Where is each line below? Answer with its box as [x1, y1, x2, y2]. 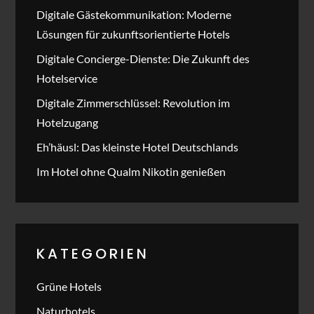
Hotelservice [36, 71, 98, 85]
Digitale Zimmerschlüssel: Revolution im [36, 95, 231, 109]
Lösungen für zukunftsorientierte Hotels [36, 27, 231, 41]
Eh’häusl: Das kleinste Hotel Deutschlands [36, 139, 239, 153]
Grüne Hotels [36, 279, 102, 293]
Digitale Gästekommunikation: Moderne [36, 7, 232, 21]
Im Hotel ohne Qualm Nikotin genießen [36, 164, 226, 178]
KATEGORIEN [36, 243, 150, 264]
